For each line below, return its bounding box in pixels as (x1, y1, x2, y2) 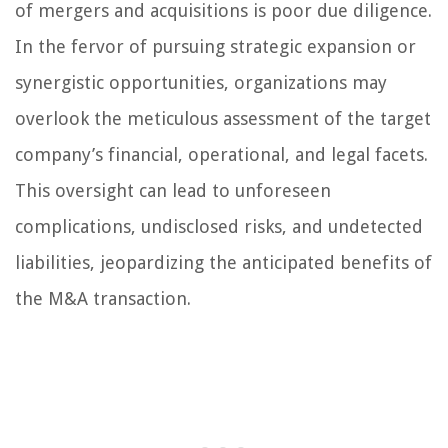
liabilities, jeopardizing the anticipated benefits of (15, 252, 432, 274)
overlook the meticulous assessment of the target (15, 108, 431, 130)
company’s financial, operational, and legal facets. (15, 144, 428, 166)
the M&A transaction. (15, 288, 191, 310)
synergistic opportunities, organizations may (15, 72, 387, 94)
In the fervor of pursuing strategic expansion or (15, 36, 416, 58)
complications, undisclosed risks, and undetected (15, 216, 423, 238)
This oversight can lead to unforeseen (15, 180, 331, 202)
